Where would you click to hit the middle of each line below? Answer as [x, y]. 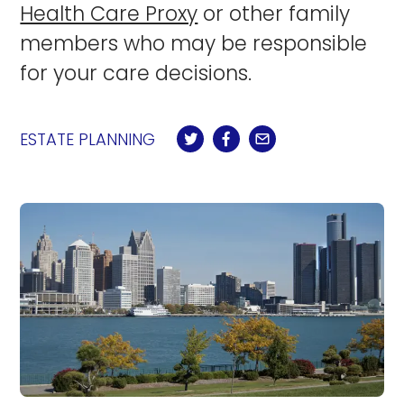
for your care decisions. [136, 73]
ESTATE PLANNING [88, 139]
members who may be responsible [194, 43]
